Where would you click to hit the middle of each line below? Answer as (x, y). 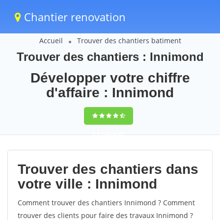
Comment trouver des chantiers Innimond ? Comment (106, 203)
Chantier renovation (73, 17)
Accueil (51, 41)
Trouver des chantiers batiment (129, 41)
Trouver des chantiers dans (108, 169)
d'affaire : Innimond (110, 93)
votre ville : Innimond (87, 184)
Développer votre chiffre (110, 78)
